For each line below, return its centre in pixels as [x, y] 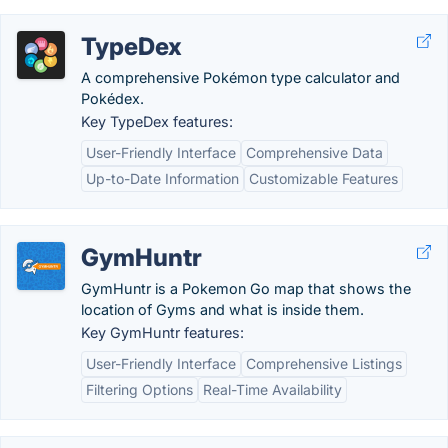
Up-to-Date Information [162, 178]
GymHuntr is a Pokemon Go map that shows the [246, 288]
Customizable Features [323, 178]
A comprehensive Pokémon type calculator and [240, 77]
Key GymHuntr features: [162, 332]
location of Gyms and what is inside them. [222, 309]
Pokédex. [112, 98]
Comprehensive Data [314, 152]
